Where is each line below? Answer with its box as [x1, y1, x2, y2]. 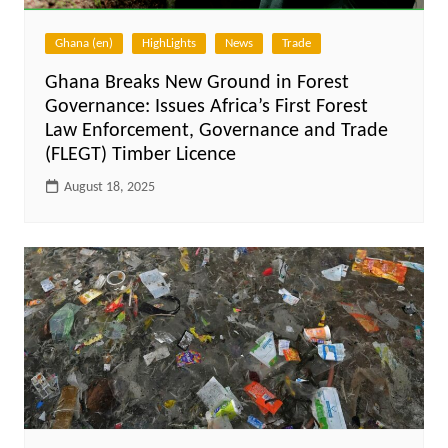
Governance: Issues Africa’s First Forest [44, 97, 368, 118]
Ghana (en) [54, 37, 113, 51]
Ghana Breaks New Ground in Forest [44, 73, 349, 94]
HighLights [141, 37, 196, 51]
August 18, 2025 [63, 180, 155, 196]
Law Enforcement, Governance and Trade [44, 121, 388, 142]
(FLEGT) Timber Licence [44, 145, 236, 166]
